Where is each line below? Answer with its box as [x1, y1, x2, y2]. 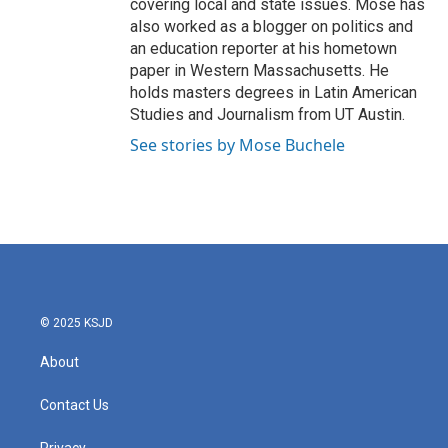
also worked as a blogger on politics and [130, 17, 413, 36]
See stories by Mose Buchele [130, 134, 345, 156]
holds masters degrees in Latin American [130, 83, 417, 102]
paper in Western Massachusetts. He [130, 61, 389, 80]
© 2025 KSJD [40, 316, 113, 330]
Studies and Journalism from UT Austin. [130, 105, 405, 124]
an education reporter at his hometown [130, 39, 397, 58]
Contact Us [40, 397, 109, 413]
